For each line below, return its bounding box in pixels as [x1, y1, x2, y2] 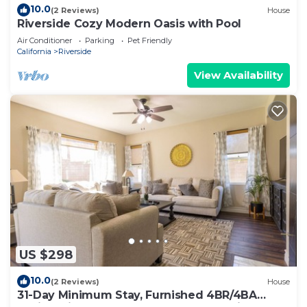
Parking [85, 36, 114, 46]
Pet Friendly [127, 36, 172, 46]
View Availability [194, 69, 283, 82]
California [17, 47, 51, 57]
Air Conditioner [17, 36, 72, 46]
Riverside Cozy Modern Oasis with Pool [17, 17, 242, 31]
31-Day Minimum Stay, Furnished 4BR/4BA [17, 288, 257, 302]
